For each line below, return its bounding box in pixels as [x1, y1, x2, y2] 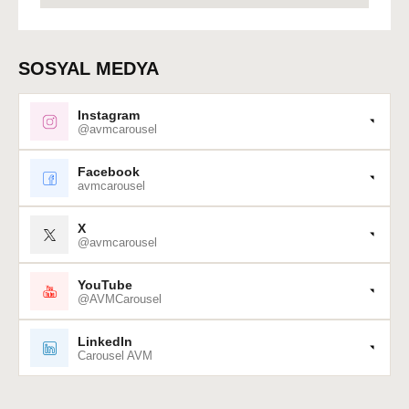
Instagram [78, 107, 140, 122]
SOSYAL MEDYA [18, 58, 159, 79]
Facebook [78, 163, 140, 179]
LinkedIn [78, 333, 132, 349]
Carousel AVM [78, 348, 152, 362]
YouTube [78, 277, 132, 292]
